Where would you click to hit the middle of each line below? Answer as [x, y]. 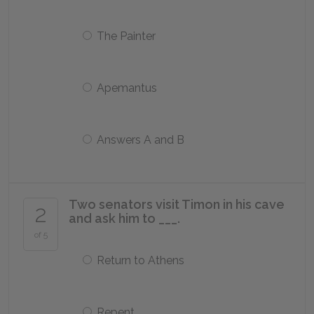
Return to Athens [141, 260]
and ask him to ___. [124, 218]
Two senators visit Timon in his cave [177, 204]
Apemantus [127, 88]
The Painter [126, 36]
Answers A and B [141, 140]
